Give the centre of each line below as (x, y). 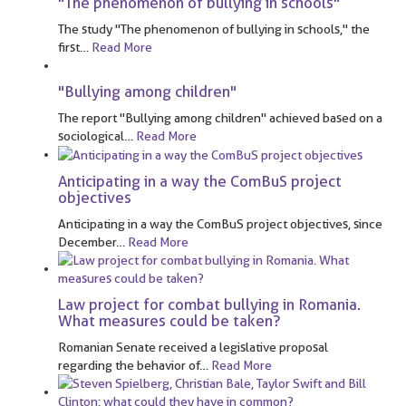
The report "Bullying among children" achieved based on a (220, 117)
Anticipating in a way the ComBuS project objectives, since (220, 223)
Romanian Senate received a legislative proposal (193, 347)
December (87, 242)
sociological (91, 135)
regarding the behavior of (129, 365)
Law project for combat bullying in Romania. (209, 304)
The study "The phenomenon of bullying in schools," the (214, 29)
